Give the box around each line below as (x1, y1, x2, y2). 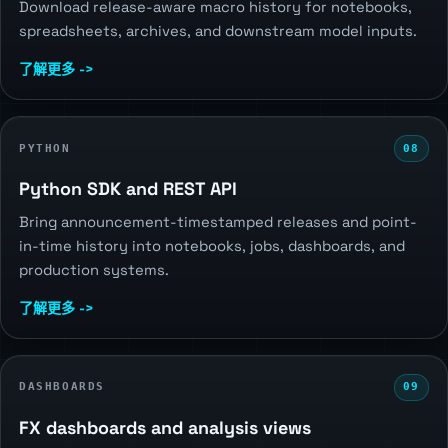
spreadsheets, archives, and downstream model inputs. (19, 22, 418, 41)
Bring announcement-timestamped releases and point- (19, 213, 418, 232)
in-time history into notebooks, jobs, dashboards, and (19, 237, 406, 256)
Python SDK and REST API (19, 177, 238, 201)
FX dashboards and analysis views (19, 415, 312, 439)
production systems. (19, 261, 170, 280)
